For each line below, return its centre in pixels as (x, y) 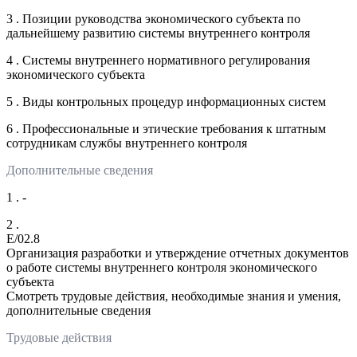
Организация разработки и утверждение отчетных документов (178, 253)
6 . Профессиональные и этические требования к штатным (166, 128)
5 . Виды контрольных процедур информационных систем (166, 101)
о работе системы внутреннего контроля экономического (162, 267)
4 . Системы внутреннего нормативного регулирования (158, 60)
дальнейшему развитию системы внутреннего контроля (158, 33)
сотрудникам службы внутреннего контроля (127, 143)
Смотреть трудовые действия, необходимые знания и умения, (174, 296)
